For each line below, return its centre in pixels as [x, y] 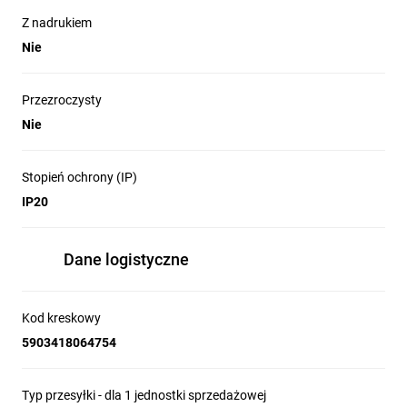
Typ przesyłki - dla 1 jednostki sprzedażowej [144, 395]
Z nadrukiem [57, 23]
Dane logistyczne [126, 259]
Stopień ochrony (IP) [79, 177]
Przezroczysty [62, 100]
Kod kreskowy [61, 318]
